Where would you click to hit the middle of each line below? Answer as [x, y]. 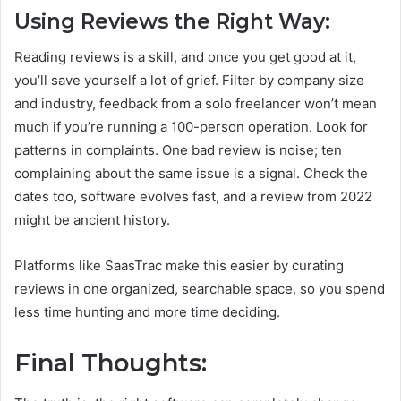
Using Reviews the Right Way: [172, 21]
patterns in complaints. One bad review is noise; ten [178, 150]
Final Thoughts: [111, 363]
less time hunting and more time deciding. [147, 312]
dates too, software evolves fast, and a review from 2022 [193, 197]
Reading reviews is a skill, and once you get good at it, [185, 57]
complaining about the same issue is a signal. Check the [191, 174]
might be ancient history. [92, 220]
